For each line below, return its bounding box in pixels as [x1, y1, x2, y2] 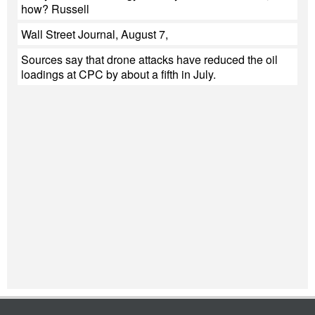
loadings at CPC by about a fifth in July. [21, 66, 216, 83]
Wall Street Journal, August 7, [21, 26, 168, 43]
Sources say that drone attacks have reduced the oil [21, 51, 278, 68]
